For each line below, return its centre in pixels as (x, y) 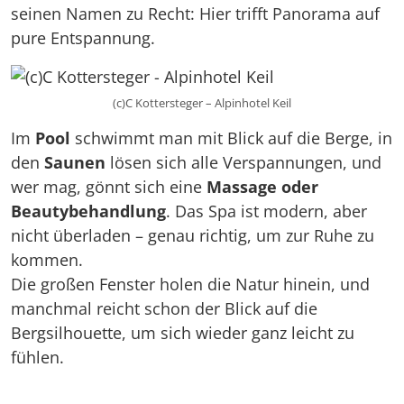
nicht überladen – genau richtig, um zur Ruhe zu (193, 236)
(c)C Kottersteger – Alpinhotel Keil (202, 103)
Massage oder (262, 187)
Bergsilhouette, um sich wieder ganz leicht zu (183, 333)
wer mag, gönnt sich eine (109, 187)
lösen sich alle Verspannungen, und (243, 163)
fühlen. (37, 358)
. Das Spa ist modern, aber (266, 211)
